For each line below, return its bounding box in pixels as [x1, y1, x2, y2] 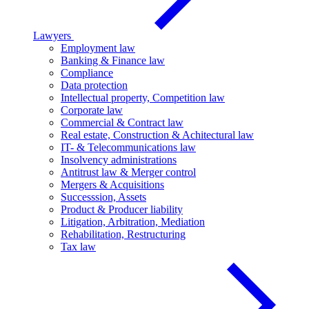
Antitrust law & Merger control [61, 166, 196, 178]
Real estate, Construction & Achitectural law [61, 129, 254, 141]
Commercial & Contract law [61, 117, 183, 128]
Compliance [61, 67, 113, 79]
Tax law [61, 241, 96, 252]
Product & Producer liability [61, 203, 183, 215]
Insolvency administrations [61, 154, 177, 166]
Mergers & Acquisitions [61, 179, 164, 190]
